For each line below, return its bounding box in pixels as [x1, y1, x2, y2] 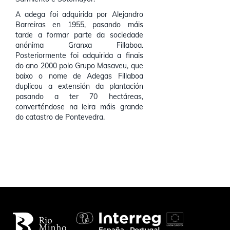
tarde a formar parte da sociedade [15, 30, 143, 40]
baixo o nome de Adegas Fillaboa [15, 71, 143, 81]
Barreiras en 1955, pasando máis [15, 20, 143, 29]
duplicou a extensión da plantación [15, 82, 143, 91]
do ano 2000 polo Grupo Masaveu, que [15, 61, 143, 70]
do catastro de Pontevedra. [15, 112, 105, 122]
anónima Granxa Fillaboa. [15, 41, 143, 50]
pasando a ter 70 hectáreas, [15, 92, 143, 101]
